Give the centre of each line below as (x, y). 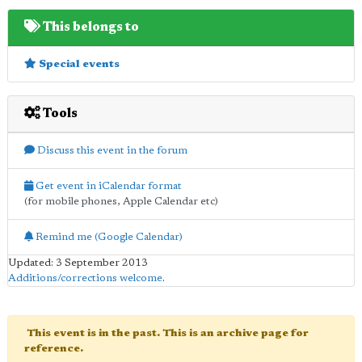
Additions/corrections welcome (85, 279)
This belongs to (90, 28)
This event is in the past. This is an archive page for (168, 334)
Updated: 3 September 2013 (78, 263)
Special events (78, 65)
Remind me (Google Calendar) (108, 238)
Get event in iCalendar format (107, 187)
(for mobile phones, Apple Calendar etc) (121, 202)
